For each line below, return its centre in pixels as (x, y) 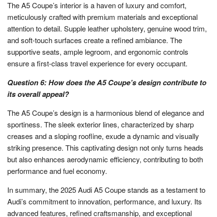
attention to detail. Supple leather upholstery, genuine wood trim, (107, 28)
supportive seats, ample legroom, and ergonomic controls (98, 51)
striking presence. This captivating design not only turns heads (105, 147)
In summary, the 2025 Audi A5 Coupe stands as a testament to (106, 189)
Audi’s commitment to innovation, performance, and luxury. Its (105, 201)
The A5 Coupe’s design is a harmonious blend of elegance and (106, 112)
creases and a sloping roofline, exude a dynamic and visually (103, 136)
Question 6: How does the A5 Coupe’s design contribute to (107, 82)
